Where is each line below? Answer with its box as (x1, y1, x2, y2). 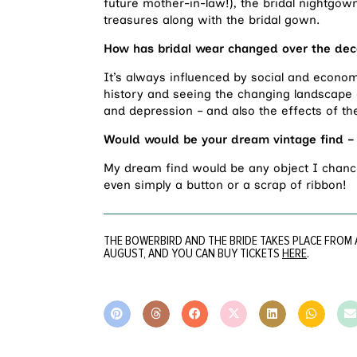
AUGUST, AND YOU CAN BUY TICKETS (104, 245, 282, 261)
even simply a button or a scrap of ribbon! (104, 177, 347, 192)
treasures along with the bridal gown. (104, 12, 320, 27)
